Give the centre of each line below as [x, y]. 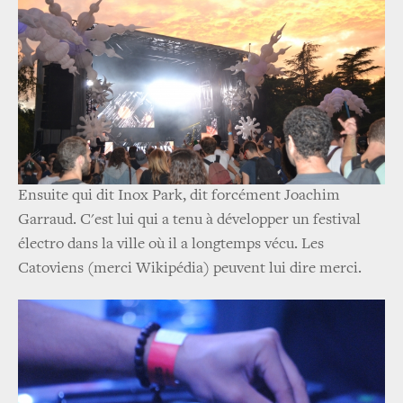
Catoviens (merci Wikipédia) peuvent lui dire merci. [190, 269]
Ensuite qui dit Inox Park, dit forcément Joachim [179, 196]
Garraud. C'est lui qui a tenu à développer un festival [189, 220]
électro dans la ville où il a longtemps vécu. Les [171, 244]
